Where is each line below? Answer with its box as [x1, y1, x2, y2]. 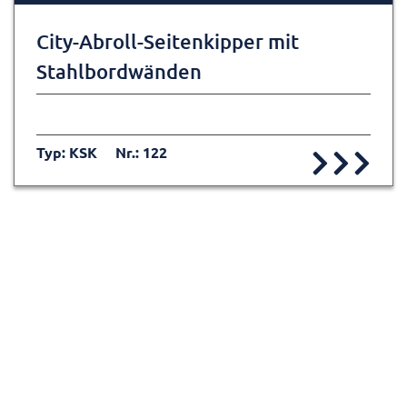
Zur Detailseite [99, 273, 252, 302]
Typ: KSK [36, 143, 97, 163]
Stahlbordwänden [36, 59, 202, 84]
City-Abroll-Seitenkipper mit [36, 29, 299, 55]
